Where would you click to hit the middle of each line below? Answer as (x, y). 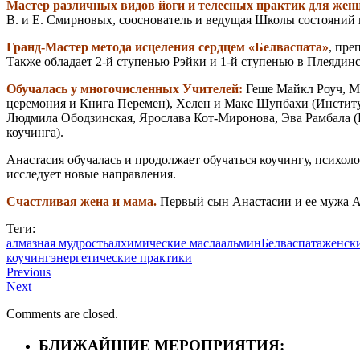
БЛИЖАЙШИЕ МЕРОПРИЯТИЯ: (162, 346)
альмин (241, 243)
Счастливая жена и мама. (82, 202)
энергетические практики (121, 258)
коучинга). (35, 133)
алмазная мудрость (57, 243)
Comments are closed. (62, 314)
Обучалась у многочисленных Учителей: (125, 89)
